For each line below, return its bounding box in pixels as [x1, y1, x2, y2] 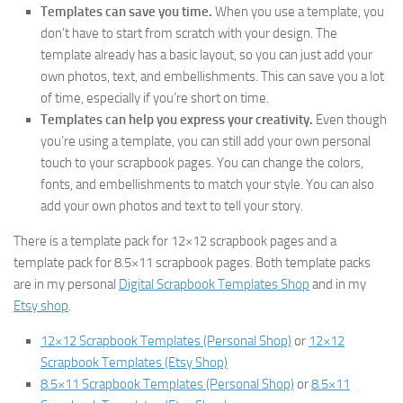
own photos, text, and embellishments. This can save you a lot [40, 68, 384, 85]
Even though [313, 112, 387, 128]
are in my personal [13, 276, 119, 292]
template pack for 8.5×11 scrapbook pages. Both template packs [13, 255, 371, 271]
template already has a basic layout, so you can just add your [40, 47, 372, 63]
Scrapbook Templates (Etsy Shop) [40, 354, 228, 371]
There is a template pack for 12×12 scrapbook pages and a [13, 233, 336, 249]
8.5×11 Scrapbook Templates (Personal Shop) [40, 376, 294, 392]
